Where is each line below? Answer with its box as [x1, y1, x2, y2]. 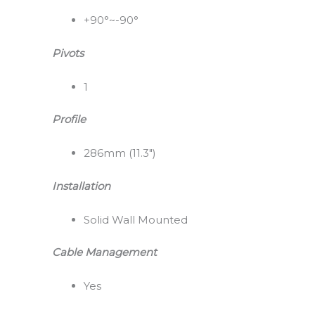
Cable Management [51, 245, 157, 259]
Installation [51, 179, 110, 193]
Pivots [51, 46, 84, 60]
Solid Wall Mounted [83, 212, 188, 226]
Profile [51, 112, 86, 127]
